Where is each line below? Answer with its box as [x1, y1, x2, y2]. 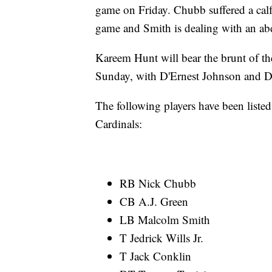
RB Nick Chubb [120, 175, 196, 191]
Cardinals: [95, 116, 142, 132]
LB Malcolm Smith [120, 212, 210, 228]
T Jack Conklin [120, 248, 191, 264]
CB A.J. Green [120, 194, 188, 209]
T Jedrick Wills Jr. [120, 230, 203, 246]
